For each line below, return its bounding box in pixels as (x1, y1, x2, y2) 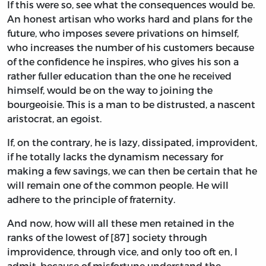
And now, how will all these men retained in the (7, 217, 234, 229)
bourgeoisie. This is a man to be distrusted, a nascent (7, 99, 255, 110)
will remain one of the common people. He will (7, 179, 229, 191)
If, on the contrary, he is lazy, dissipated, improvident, (7, 137, 257, 148)
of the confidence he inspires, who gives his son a (7, 56, 239, 68)
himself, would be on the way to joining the (7, 84, 213, 96)
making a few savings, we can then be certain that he (7, 165, 257, 177)
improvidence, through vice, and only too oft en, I (7, 246, 237, 258)
